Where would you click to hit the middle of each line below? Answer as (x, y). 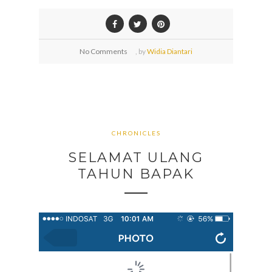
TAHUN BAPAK (136, 174)
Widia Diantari (170, 51)
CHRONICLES (136, 133)
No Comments (104, 51)
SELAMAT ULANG (136, 158)
